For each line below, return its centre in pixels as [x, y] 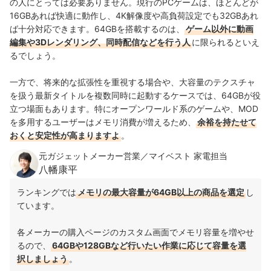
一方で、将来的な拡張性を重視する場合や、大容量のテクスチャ [132, 82]
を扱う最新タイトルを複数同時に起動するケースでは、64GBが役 [135, 95]
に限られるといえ [226, 42]
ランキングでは [47, 192]
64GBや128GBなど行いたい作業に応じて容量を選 [149, 245]
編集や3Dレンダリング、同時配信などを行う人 [100, 42]
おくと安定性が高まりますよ [65, 135]
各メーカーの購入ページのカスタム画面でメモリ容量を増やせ [135, 232]
